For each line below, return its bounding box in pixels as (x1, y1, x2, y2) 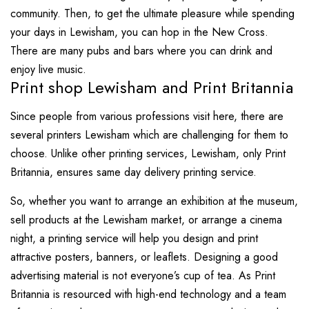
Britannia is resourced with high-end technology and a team (10, 286, 286, 302)
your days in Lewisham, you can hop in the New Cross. (10, 24, 268, 40)
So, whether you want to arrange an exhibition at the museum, (10, 193, 298, 209)
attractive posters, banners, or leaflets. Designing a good (10, 249, 278, 265)
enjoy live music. (10, 61, 90, 77)
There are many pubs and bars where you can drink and (10, 43, 272, 59)
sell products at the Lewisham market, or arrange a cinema (10, 212, 282, 228)
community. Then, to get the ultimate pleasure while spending (10, 6, 295, 21)
